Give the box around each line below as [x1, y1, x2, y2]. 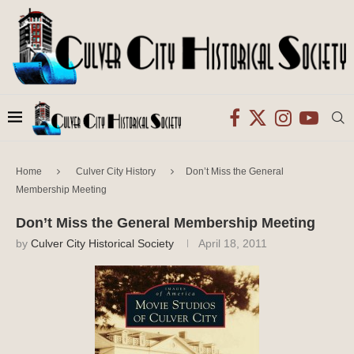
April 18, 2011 [198, 236, 267, 250]
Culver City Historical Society [31, 236, 174, 250]
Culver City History [76, 165, 156, 177]
